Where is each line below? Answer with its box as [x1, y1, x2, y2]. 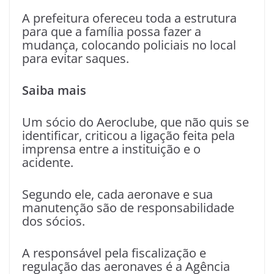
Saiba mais [22, 81, 86, 98]
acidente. [22, 154, 73, 171]
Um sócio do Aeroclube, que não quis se [22, 113, 249, 130]
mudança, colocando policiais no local [22, 36, 236, 53]
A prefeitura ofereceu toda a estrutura [22, 9, 237, 26]
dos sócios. [22, 212, 85, 229]
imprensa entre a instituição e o [22, 140, 201, 157]
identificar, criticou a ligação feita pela [22, 127, 235, 144]
